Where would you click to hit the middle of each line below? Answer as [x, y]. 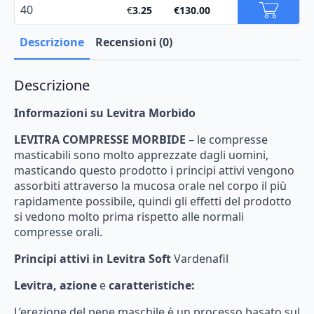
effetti [206, 201]
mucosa [154, 185]
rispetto [158, 216]
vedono [45, 216]
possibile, [110, 201]
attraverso [91, 185]
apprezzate [167, 155]
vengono [271, 170]
